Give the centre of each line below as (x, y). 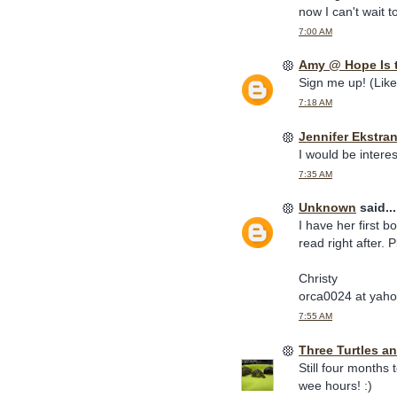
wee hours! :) (335, 385)
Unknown (327, 208)
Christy (318, 279)
